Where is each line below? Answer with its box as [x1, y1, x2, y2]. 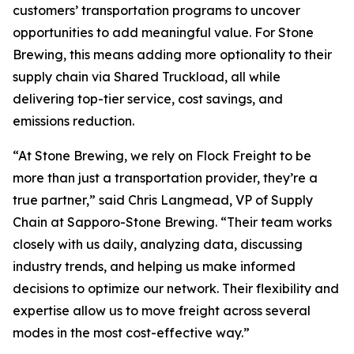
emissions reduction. [13, 113, 141, 129]
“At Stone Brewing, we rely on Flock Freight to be [13, 148, 311, 164]
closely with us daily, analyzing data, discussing [13, 236, 303, 252]
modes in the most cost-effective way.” [13, 325, 250, 341]
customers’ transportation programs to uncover [13, 2, 300, 18]
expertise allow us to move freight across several [13, 303, 311, 318]
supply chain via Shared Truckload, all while [13, 69, 281, 85]
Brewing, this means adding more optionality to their [13, 47, 332, 62]
